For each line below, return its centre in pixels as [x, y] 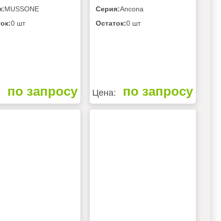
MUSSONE [21, 9]
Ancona [131, 9]
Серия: [108, 9]
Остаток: [111, 23]
